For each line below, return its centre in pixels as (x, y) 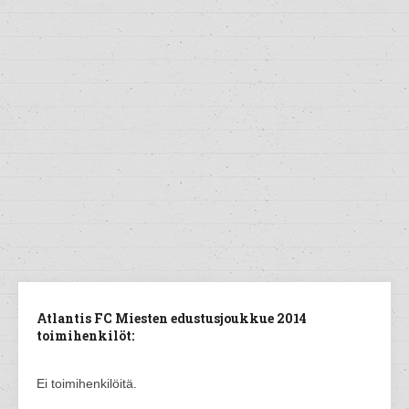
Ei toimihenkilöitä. (87, 383)
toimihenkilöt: (85, 336)
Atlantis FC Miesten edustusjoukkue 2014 (172, 318)
